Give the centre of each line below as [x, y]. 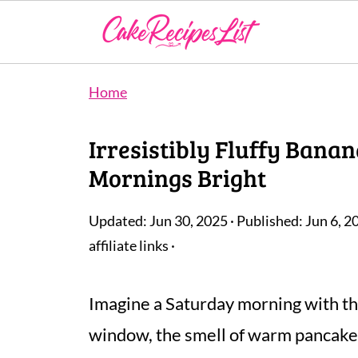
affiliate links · [132, 246]
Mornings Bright [177, 177]
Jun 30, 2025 [189, 221]
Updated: [119, 221]
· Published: [267, 221]
